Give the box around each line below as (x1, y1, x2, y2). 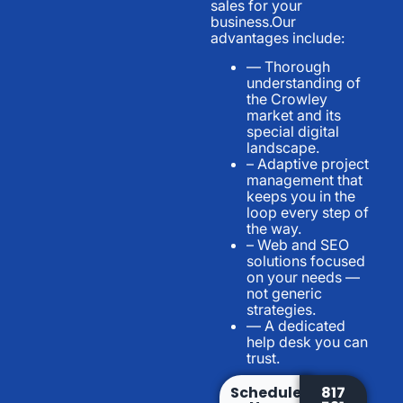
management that (246, 171, 363, 190)
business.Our (210, 12, 296, 31)
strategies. (246, 300, 319, 319)
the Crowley (246, 90, 327, 109)
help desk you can (246, 333, 368, 352)
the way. (246, 219, 301, 238)
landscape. (246, 139, 319, 157)
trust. (246, 349, 280, 368)
